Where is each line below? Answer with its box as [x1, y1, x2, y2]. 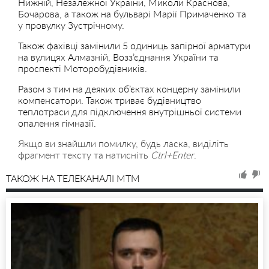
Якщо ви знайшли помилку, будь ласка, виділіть [18, 138, 229, 150]
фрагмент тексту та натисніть [18, 149, 151, 161]
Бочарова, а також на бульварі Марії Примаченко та [18, 8, 246, 20]
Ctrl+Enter [151, 149, 194, 161]
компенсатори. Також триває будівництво [18, 94, 201, 106]
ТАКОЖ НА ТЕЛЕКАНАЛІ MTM [6, 172, 140, 184]
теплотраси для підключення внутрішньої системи [18, 106, 241, 118]
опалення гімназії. [18, 117, 96, 129]
